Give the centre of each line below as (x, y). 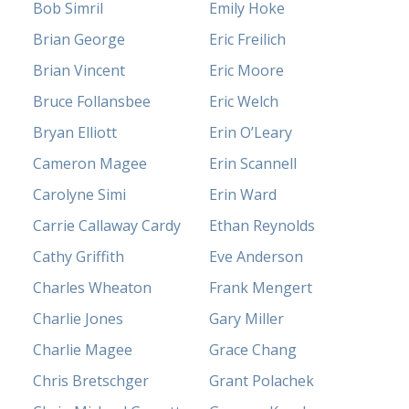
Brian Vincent (79, 71)
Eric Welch (244, 102)
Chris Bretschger (91, 381)
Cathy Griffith (79, 257)
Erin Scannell (253, 164)
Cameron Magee (90, 164)
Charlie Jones (79, 319)
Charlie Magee (83, 350)
